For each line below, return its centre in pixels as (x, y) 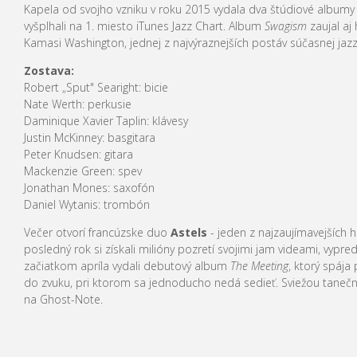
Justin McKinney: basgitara (89, 137)
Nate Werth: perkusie (77, 104)
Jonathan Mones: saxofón (89, 187)
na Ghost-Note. (63, 299)
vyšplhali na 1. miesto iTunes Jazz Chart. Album (144, 25)
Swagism (285, 25)
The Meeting (259, 265)
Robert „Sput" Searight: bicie (96, 87)
